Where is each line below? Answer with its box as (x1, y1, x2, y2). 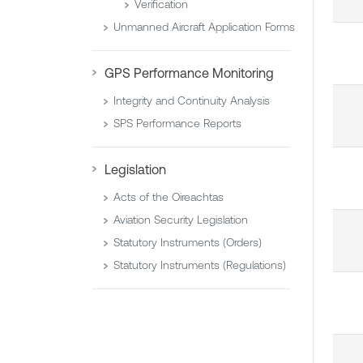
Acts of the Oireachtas (113, 190, 224, 204)
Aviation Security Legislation (113, 213, 248, 227)
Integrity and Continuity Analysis (113, 94, 270, 108)
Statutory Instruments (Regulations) (113, 258, 286, 272)
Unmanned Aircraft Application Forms (113, 20, 295, 34)
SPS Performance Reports (113, 117, 241, 130)
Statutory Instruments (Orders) (113, 236, 262, 250)
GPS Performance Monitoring (105, 66, 274, 81)
